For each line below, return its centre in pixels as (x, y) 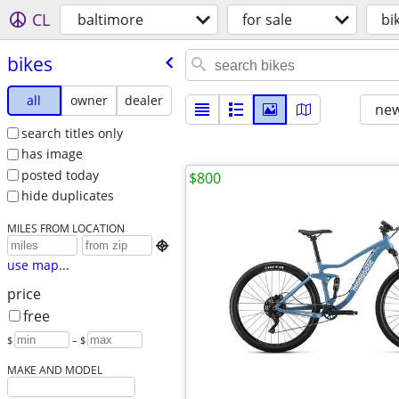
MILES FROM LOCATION (65, 228)
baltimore (110, 20)
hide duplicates (67, 196)
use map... (38, 265)
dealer (144, 100)
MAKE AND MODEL (54, 370)
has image (52, 154)
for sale (267, 20)
